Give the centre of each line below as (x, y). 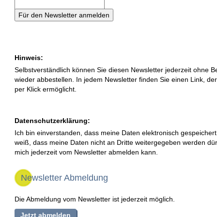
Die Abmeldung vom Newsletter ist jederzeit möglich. (95, 199)
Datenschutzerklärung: (52, 121)
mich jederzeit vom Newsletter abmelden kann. (86, 152)
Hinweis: (29, 58)
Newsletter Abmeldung (64, 178)
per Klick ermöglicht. (46, 89)
